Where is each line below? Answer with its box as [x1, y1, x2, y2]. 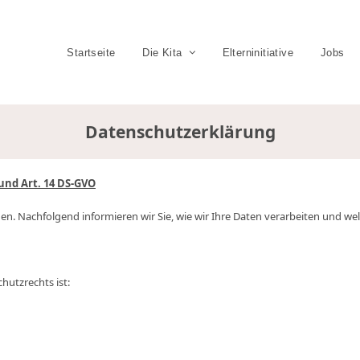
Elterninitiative [222, 47, 293, 59]
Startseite [67, 47, 116, 59]
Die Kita [142, 47, 186, 59]
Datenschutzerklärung [84, 121, 276, 143]
